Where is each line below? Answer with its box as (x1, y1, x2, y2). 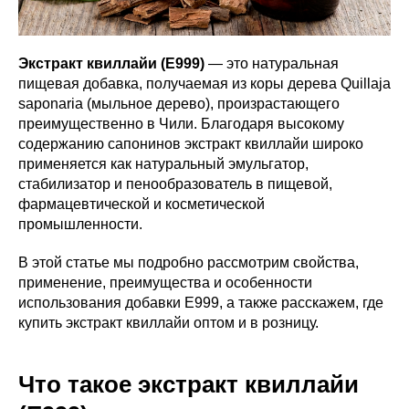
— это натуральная (204, 55, 339, 71)
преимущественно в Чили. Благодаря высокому (18, 115, 344, 131)
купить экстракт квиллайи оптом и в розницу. (18, 314, 319, 330)
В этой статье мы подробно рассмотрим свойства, (18, 254, 359, 270)
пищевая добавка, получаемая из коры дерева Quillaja (18, 75, 391, 91)
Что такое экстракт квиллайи (18, 370, 359, 398)
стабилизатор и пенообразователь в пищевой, (18, 175, 332, 192)
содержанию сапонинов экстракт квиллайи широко (18, 135, 363, 152)
